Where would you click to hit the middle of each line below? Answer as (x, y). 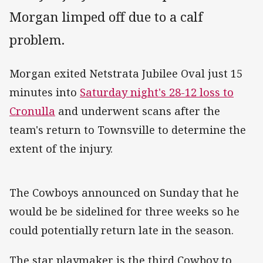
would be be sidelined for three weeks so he (124, 212)
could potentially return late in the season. (122, 230)
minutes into (45, 92)
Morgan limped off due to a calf (106, 17)
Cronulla (32, 111)
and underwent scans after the (138, 111)
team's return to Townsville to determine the (128, 130)
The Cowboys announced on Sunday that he (124, 193)
